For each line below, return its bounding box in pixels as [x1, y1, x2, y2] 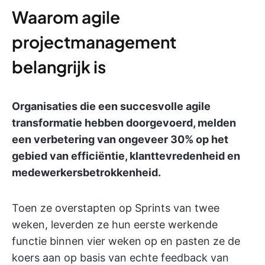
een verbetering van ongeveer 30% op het [12, 133, 228, 146]
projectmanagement [12, 31, 176, 52]
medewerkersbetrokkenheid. [12, 166, 161, 179]
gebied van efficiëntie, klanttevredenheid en [12, 150, 240, 162]
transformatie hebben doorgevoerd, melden [12, 117, 236, 129]
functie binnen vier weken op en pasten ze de [12, 235, 240, 247]
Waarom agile [12, 7, 120, 27]
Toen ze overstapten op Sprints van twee [12, 202, 219, 214]
